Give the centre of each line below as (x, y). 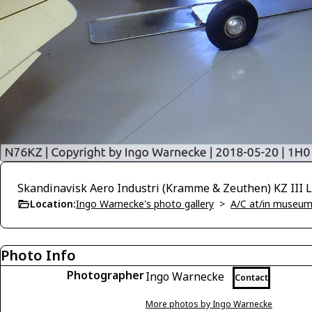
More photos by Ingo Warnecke (209, 304)
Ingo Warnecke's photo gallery (145, 204)
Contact (251, 278)
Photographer (106, 275)
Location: (53, 204)
